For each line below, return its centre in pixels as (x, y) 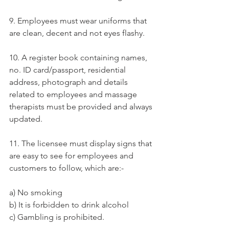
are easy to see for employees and (72, 155)
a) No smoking (36, 192)
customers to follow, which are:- (66, 168)
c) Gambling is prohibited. (57, 217)
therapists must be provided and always (82, 106)
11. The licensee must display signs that (82, 143)
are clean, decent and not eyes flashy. (77, 33)
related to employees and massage (74, 94)
